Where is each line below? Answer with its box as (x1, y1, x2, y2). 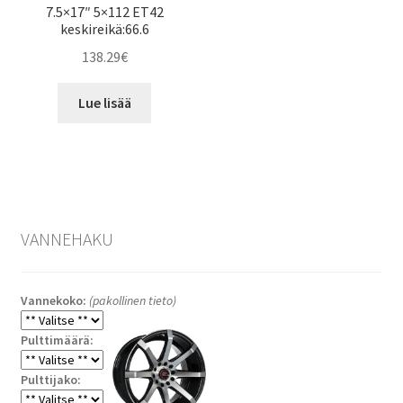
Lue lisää (77, 93, 131, 112)
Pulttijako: (20, 371, 81, 388)
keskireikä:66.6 (59, 20, 149, 39)
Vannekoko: (20, 291, 89, 309)
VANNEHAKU (20, 228, 113, 251)
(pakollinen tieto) (88, 291, 176, 309)
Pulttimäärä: (20, 331, 94, 348)
